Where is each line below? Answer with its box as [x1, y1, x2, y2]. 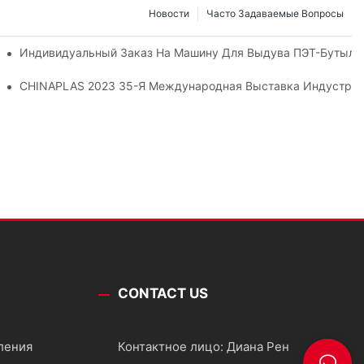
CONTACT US [117, 285, 208, 302]
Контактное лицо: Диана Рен [117, 339, 289, 355]
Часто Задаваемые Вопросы [206, 6, 344, 19]
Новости [149, 6, 189, 19]
